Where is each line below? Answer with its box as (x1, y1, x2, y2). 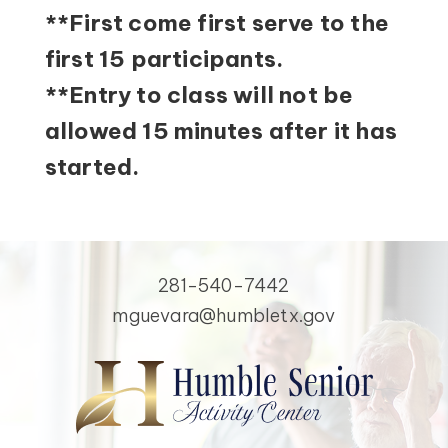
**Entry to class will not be (44, 80, 354, 110)
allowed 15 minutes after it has (44, 116, 397, 146)
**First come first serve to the (44, 8, 389, 38)
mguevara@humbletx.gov (112, 304, 336, 328)
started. (44, 152, 140, 182)
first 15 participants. (44, 44, 284, 74)
